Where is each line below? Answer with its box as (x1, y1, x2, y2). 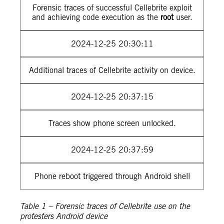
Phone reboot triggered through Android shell (34, 171, 190, 181)
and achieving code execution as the (31, 12, 160, 22)
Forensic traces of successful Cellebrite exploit (32, 3, 192, 12)
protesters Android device (20, 211, 107, 221)
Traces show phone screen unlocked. (48, 118, 176, 128)
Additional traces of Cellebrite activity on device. (28, 65, 195, 75)
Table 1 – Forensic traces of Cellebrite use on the (20, 201, 190, 211)
